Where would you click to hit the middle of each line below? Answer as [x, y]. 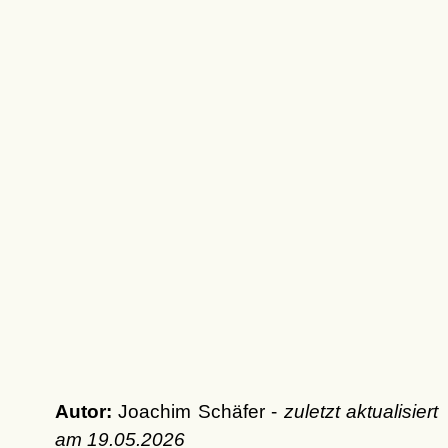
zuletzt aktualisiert [360, 411]
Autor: [83, 411]
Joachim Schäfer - [197, 411]
